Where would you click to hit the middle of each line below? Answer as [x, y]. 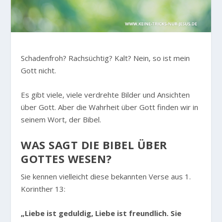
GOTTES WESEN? [66, 159]
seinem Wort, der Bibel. [61, 120]
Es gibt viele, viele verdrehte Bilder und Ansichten [106, 95]
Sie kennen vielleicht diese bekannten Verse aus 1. [106, 177]
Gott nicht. [39, 71]
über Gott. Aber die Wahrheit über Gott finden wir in [110, 107]
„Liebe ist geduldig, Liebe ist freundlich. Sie [101, 213]
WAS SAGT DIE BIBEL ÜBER [94, 145]
